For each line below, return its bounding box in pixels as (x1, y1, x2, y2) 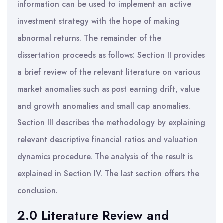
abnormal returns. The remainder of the (17, 32, 161, 44)
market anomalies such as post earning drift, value (17, 83, 200, 95)
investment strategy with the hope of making (17, 15, 180, 27)
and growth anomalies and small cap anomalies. (17, 100, 190, 111)
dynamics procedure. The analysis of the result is (17, 151, 193, 162)
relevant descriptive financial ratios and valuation (17, 134, 198, 145)
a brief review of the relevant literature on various (17, 66, 200, 78)
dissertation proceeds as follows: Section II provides (17, 49, 205, 61)
